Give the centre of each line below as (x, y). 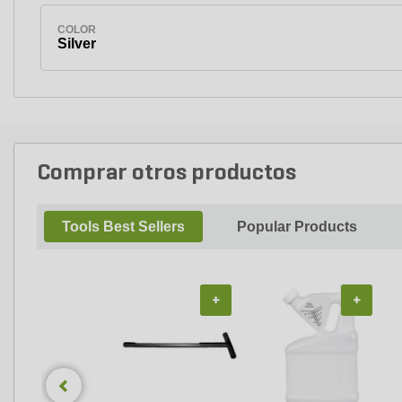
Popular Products (297, 226)
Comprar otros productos (166, 173)
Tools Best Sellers (123, 226)
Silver (76, 43)
